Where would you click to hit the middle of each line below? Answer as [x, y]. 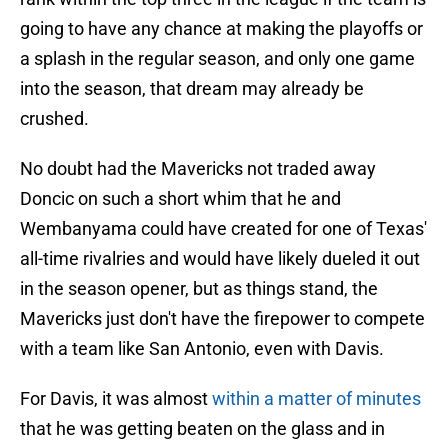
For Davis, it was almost [116, 399]
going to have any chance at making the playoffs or [221, 29]
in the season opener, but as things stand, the [199, 289]
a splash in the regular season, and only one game [217, 59]
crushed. [54, 119]
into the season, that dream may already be [192, 89]
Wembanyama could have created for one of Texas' [223, 229]
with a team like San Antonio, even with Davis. [202, 349]
